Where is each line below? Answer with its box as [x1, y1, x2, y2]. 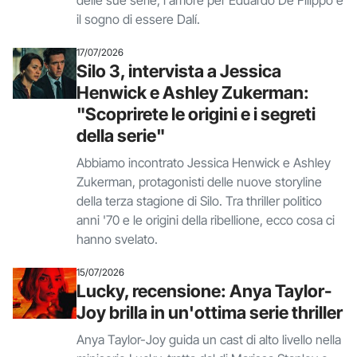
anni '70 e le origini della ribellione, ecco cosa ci [76, 212, 335, 228]
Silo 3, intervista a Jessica [76, 61, 281, 81]
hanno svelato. [76, 231, 158, 247]
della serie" [76, 125, 165, 146]
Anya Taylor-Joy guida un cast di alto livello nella [76, 331, 341, 347]
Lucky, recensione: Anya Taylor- [76, 280, 331, 301]
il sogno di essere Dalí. [76, 11, 200, 27]
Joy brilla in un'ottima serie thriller [76, 302, 343, 323]
